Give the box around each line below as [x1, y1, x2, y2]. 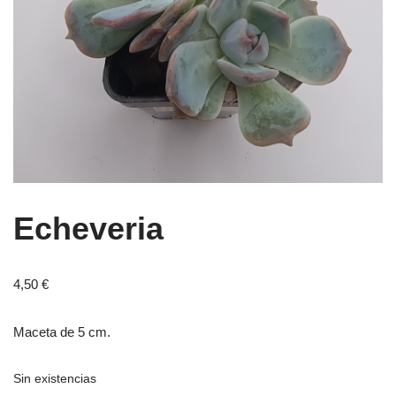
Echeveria [13, 209, 164, 247]
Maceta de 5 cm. [13, 324, 110, 339]
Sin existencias [13, 371, 96, 385]
